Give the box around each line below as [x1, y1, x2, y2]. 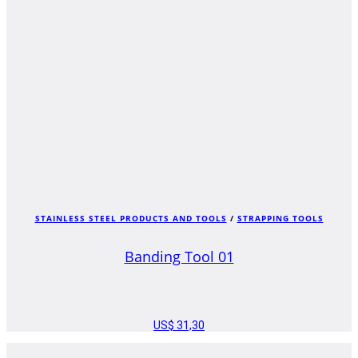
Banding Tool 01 [124, 247, 234, 267]
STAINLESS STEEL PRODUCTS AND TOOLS [34, 212, 227, 224]
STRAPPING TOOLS [237, 212, 324, 224]
